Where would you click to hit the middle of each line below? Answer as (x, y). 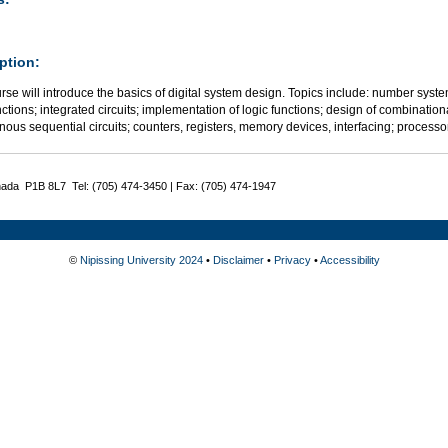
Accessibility (349, 259)
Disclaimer (238, 259)
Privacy (292, 259)
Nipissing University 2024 (141, 259)
